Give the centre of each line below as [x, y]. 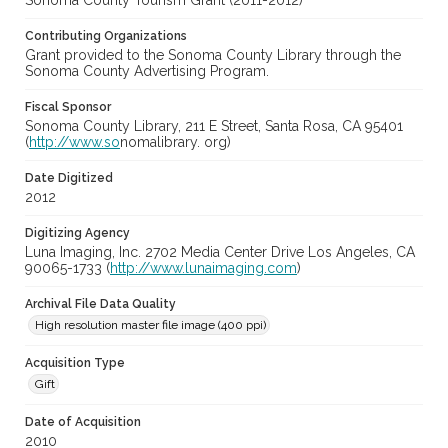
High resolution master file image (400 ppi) [150, 325]
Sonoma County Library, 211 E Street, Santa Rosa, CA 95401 [214, 126]
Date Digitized [69, 178]
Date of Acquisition [83, 422]
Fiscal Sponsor [68, 107]
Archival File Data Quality [100, 304]
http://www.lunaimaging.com [203, 268]
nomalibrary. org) [175, 142]
